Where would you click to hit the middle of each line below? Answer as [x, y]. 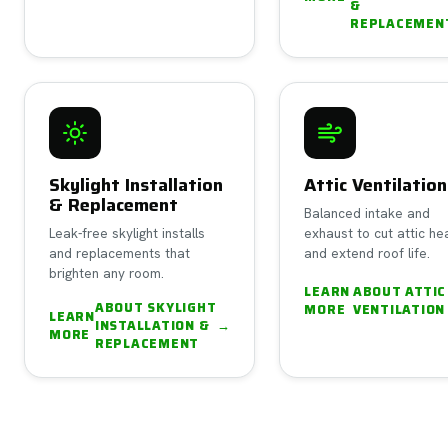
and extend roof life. [367, 252]
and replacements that [119, 252]
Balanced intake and [367, 212]
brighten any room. [106, 272]
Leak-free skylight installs [127, 232]
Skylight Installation [136, 184]
